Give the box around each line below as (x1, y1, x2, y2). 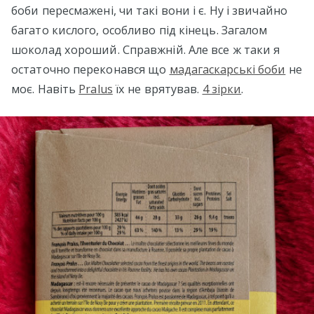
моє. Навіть (11, 81, 79, 97)
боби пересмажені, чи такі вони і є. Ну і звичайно (11, 2, 287, 18)
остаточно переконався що (11, 61, 170, 77)
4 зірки (202, 81, 242, 97)
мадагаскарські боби (169, 61, 286, 77)
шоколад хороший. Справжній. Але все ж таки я (11, 41, 280, 57)
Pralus (78, 81, 113, 97)
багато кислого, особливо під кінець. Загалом (11, 22, 268, 38)
